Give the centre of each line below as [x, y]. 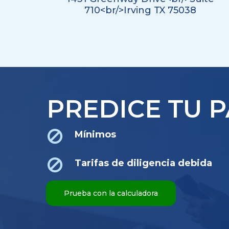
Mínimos [95, 134]
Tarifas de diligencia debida [143, 163]
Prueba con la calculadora [111, 193]
